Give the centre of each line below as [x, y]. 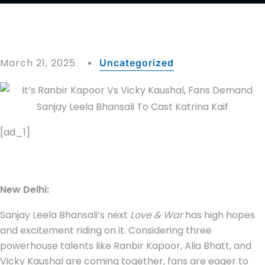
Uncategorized [136, 62]
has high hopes [220, 215]
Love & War [158, 215]
